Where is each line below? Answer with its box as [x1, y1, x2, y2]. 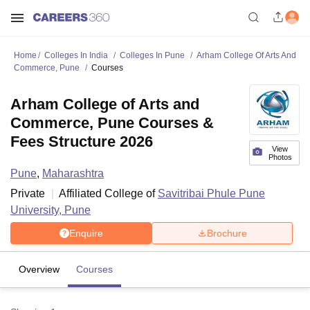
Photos [268, 153, 292, 161]
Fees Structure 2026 [10, 133, 153, 150]
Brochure [207, 227, 247, 239]
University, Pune [10, 204, 91, 216]
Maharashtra [42, 167, 104, 179]
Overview [19, 264, 60, 275]
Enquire [69, 227, 103, 239]
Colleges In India [44, 51, 108, 60]
